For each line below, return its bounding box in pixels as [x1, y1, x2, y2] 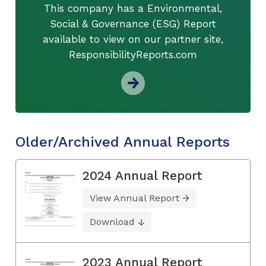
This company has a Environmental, [44, 2, 222, 14]
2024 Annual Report [83, 167, 202, 183]
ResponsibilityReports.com [69, 48, 197, 61]
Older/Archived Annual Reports [15, 133, 230, 150]
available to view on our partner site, [43, 33, 223, 45]
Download [90, 216, 135, 227]
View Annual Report [90, 192, 179, 204]
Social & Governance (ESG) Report [50, 17, 216, 30]
